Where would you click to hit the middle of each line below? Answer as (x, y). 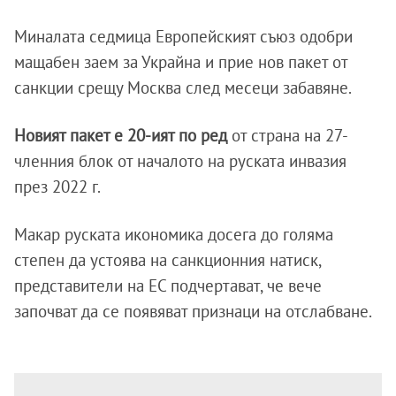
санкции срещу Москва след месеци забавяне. (183, 88)
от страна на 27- (290, 136)
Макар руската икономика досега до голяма (174, 235)
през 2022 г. (57, 187)
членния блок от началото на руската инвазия (180, 161)
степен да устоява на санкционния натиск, (168, 260)
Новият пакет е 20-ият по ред (123, 136)
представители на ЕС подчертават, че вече (168, 286)
